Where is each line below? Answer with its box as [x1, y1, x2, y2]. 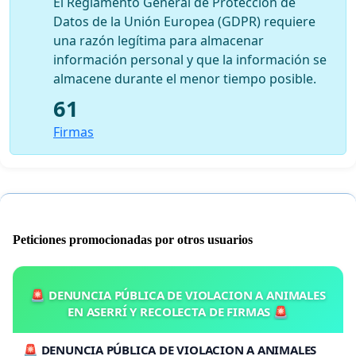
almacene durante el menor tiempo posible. [53, 69, 316, 87]
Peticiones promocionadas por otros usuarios [13, 232, 253, 246]
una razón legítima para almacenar [53, 31, 264, 49]
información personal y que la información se [53, 50, 327, 68]
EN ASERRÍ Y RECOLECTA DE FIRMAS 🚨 [67, 303, 289, 319]
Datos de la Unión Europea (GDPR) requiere [53, 12, 315, 30]
